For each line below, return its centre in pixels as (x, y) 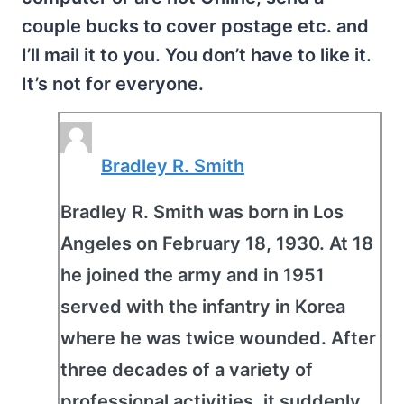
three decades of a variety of (187, 370)
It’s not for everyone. (113, 84)
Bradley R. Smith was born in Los (202, 212)
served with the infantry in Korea (203, 307)
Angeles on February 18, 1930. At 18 (217, 243)
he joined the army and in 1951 (193, 275)
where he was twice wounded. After (218, 338)
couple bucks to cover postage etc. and (195, 26)
